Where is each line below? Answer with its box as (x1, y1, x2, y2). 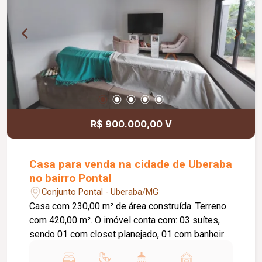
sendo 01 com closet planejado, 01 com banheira (29, 228, 229, 240)
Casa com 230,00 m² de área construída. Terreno (29, 200, 196, 212)
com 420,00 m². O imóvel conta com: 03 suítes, (29, 214, 95, 226)
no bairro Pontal (29, 171, 112, 185)
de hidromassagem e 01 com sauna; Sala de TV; (29, 242, 225, 254)
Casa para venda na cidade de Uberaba (29, 157, 233, 171)
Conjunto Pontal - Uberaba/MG (42, 187, 159, 198)
